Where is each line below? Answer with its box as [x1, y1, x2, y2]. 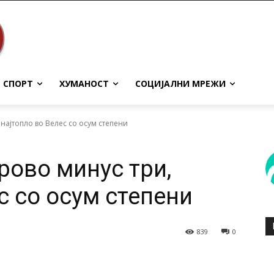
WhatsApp [65, 258, 97, 268]
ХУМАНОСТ [59, 78, 109, 90]
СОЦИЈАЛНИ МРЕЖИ [135, 78, 226, 90]
